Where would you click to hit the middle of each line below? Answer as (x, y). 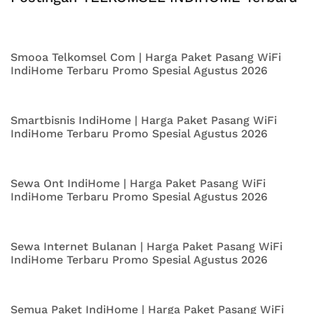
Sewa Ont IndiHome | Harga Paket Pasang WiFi (138, 183)
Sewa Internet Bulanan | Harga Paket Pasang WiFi (146, 246)
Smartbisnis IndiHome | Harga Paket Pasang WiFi (144, 120)
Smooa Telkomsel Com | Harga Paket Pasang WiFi (146, 57)
